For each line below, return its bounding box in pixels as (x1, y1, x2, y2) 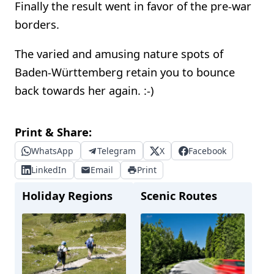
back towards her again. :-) (15, 82, 154, 98)
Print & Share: (15, 124, 92, 140)
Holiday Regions (22, 188, 113, 203)
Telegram (97, 144, 136, 157)
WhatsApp (31, 144, 74, 157)
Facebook (188, 144, 226, 157)
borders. (15, 16, 59, 32)
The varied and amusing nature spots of (15, 45, 223, 61)
